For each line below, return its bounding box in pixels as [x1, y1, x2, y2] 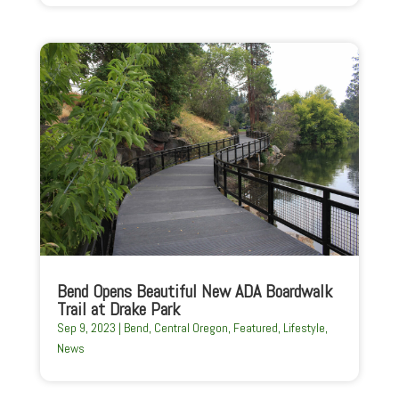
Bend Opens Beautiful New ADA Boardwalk [56, 280, 332, 304]
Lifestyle [282, 320, 325, 337]
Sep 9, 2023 [56, 320, 116, 337]
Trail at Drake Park [56, 297, 180, 322]
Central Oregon [153, 320, 228, 337]
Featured [232, 320, 278, 337]
